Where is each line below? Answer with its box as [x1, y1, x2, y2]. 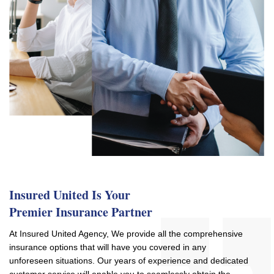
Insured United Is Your [9, 186, 130, 204]
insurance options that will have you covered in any [9, 242, 206, 253]
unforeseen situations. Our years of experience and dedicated [9, 256, 248, 266]
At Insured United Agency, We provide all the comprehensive [9, 229, 243, 239]
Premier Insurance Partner [9, 203, 152, 221]
